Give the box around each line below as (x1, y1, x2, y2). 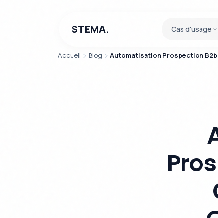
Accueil (58, 51, 81, 60)
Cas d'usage (171, 24, 212, 34)
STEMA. (72, 22, 109, 36)
